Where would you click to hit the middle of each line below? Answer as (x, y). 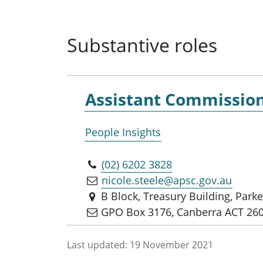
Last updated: (97, 245)
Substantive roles (142, 45)
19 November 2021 (171, 245)
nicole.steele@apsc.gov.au (167, 180)
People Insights (123, 132)
